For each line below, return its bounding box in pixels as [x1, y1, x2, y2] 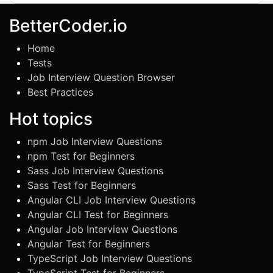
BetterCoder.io [9, 15, 127, 36]
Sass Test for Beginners [27, 179, 136, 191]
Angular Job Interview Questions [27, 223, 177, 235]
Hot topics [9, 108, 93, 129]
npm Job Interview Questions [27, 135, 162, 147]
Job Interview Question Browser [27, 71, 175, 83]
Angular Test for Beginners [27, 238, 150, 250]
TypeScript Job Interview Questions [27, 252, 192, 264]
